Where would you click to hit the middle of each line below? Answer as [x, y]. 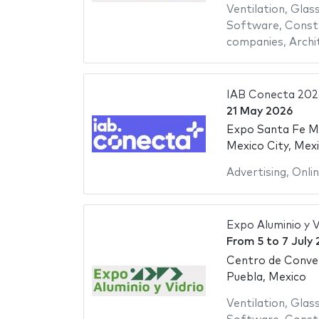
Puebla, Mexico [266, 277]
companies [255, 42]
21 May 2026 [259, 111]
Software [252, 26]
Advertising [256, 173]
